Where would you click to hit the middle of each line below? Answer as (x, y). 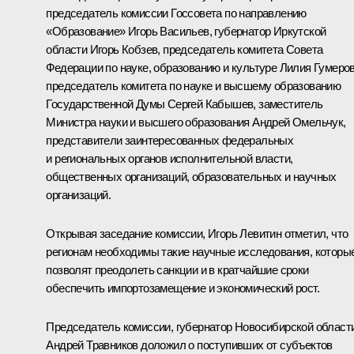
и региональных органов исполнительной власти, (169, 158)
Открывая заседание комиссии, (127, 233)
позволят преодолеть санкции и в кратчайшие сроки (177, 269)
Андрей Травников (92, 345)
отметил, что (315, 233)
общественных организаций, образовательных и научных (191, 176)
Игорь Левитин (245, 233)
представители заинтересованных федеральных (170, 140)
